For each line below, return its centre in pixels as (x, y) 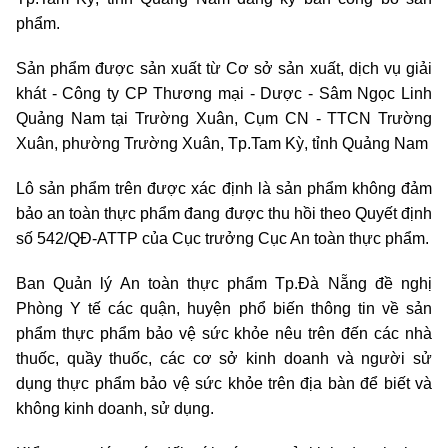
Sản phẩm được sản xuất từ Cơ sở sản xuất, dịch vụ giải (224, 69)
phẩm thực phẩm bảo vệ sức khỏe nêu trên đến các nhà (224, 334)
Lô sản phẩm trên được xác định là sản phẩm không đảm (224, 189)
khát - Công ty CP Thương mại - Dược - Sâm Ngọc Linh (224, 94)
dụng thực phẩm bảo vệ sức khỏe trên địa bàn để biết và (224, 384)
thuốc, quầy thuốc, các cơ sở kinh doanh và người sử (224, 359)
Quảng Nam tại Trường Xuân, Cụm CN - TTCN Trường (224, 119)
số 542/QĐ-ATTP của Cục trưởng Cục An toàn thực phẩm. (222, 239)
